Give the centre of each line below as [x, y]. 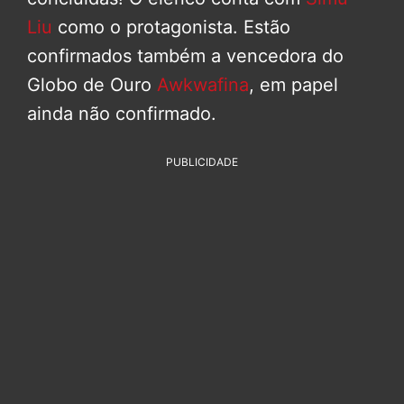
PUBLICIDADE [202, 161]
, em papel [294, 84]
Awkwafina [203, 84]
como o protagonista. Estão [171, 27]
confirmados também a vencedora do [185, 55]
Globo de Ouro [92, 84]
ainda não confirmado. [122, 113]
